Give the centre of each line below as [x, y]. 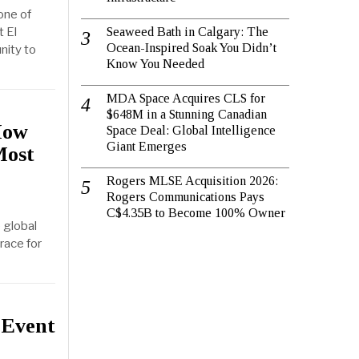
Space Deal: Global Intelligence [191, 131]
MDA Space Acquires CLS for [186, 99]
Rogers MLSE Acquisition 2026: [192, 181]
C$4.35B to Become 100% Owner [196, 213]
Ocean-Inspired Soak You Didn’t [192, 48]
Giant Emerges [147, 147]
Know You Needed [155, 64]
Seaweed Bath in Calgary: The [188, 32]
